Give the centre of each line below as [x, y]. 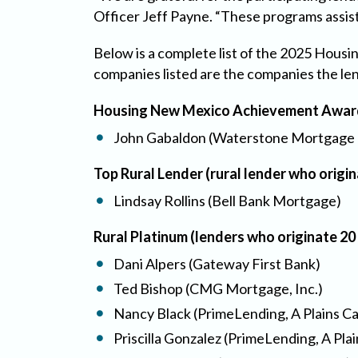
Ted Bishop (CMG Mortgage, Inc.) [218, 288]
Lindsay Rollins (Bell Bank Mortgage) [227, 200]
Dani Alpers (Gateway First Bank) [217, 263]
